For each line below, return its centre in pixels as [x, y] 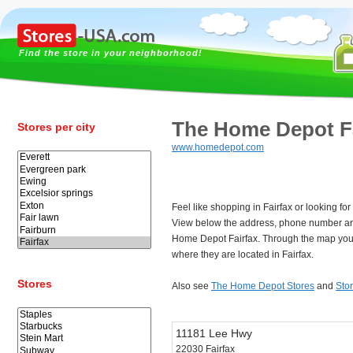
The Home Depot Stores [263, 286]
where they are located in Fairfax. [243, 255]
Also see [191, 286]
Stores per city [56, 127]
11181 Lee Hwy [214, 333]
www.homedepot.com [218, 147]
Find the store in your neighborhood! [111, 53]
